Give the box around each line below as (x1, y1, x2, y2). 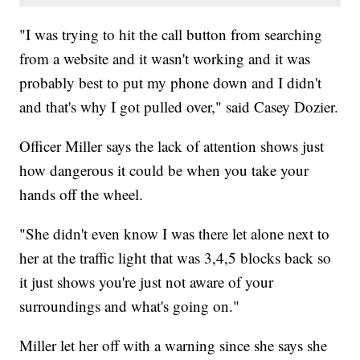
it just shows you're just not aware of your (19, 272, 274, 292)
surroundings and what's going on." (19, 296, 240, 317)
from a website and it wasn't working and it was (19, 48, 311, 69)
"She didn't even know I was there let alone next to (19, 223, 330, 244)
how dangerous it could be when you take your (19, 160, 309, 181)
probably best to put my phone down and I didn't (19, 72, 322, 93)
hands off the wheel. (19, 184, 144, 205)
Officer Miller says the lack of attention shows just (19, 136, 325, 157)
